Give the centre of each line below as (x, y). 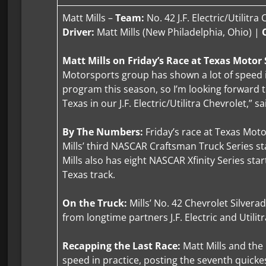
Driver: (79, 32)
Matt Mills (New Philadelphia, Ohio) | (178, 32)
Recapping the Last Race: (123, 246)
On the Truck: (96, 203)
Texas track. (89, 175)
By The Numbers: (103, 132)
